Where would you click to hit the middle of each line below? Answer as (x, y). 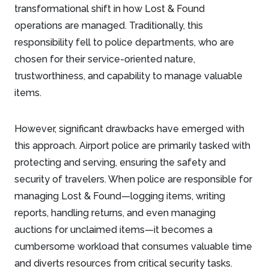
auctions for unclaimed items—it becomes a (113, 230)
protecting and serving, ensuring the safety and (120, 162)
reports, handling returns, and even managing (115, 213)
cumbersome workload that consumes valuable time (133, 246)
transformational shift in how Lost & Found (110, 9)
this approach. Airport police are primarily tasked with (132, 146)
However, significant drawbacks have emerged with (129, 129)
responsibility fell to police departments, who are (124, 42)
